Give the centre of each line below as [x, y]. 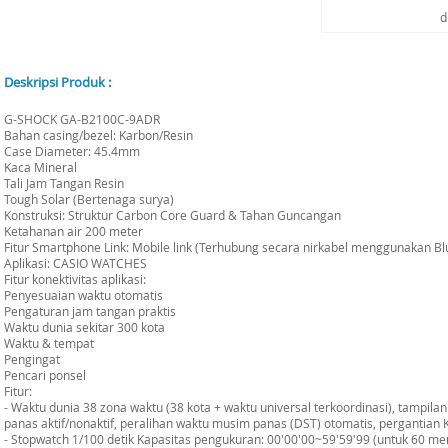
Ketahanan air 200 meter [73, 231]
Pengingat [32, 359]
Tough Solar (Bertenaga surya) [89, 199]
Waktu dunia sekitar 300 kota [84, 327]
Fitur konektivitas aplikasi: [75, 279]
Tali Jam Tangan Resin [64, 183]
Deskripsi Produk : [57, 82]
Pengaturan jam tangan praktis [90, 311]
